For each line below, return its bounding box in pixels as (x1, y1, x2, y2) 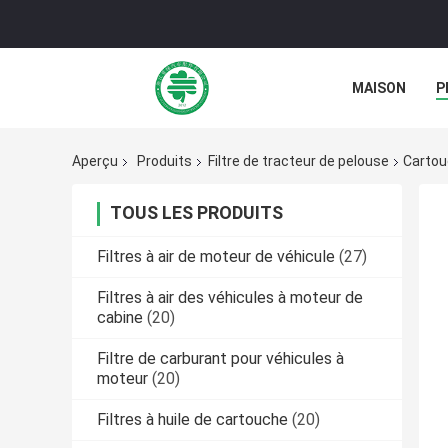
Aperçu (72, 153, 118, 170)
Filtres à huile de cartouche (97, 410, 288, 430)
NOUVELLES (352, 125, 432, 141)
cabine (97, 308, 143, 328)
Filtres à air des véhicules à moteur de (97, 288, 363, 308)
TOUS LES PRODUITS (110, 202, 283, 224)
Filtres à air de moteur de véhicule (97, 247, 335, 267)
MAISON (352, 80, 406, 96)
